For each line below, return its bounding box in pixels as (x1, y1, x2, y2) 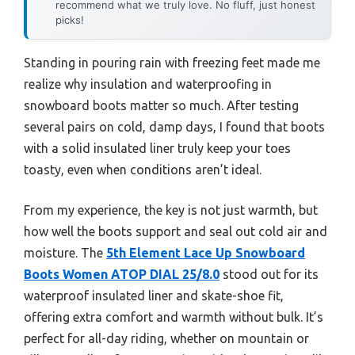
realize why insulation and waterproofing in (24, 76, 272, 91)
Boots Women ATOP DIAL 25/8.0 (24, 266, 219, 281)
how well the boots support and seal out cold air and (24, 223, 327, 239)
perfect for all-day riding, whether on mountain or (24, 330, 309, 345)
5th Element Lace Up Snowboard (106, 245, 305, 260)
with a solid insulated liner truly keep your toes (24, 140, 291, 155)
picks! (55, 13, 84, 26)
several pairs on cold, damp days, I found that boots (24, 119, 325, 134)
